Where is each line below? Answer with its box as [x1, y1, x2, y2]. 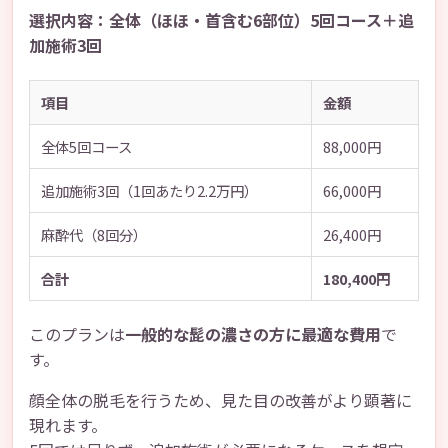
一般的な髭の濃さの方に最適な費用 [125, 322, 381, 347]
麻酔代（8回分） [40, 223, 147, 245]
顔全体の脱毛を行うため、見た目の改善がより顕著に [29, 388, 412, 413]
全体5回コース [40, 135, 132, 157]
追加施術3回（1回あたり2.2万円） [40, 179, 258, 201]
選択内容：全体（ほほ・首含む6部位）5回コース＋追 [29, 8, 414, 33]
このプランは [29, 322, 125, 347]
